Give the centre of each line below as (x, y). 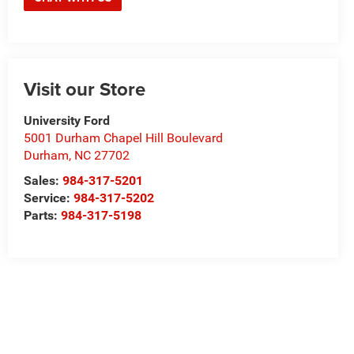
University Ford (66, 121)
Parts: (42, 216)
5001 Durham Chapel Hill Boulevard (123, 138)
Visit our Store (84, 89)
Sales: (43, 181)
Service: (48, 198)
